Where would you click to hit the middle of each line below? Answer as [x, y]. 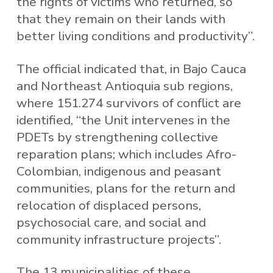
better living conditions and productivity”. [135, 36]
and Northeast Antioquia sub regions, [124, 86]
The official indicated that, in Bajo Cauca [131, 69]
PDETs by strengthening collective [117, 137]
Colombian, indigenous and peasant [119, 171]
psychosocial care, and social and [111, 222]
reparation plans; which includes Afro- [126, 154]
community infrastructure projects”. [119, 239]
